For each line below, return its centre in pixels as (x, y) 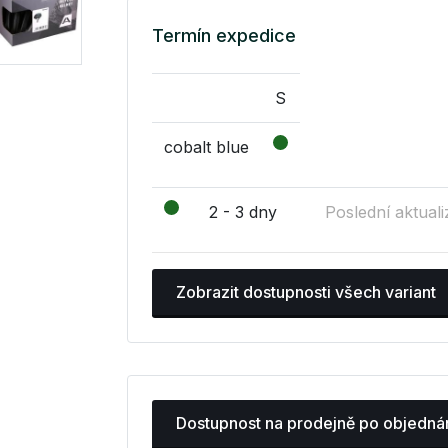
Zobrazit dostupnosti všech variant (306, 292)
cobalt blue (206, 146)
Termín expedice (224, 35)
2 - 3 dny (243, 211)
